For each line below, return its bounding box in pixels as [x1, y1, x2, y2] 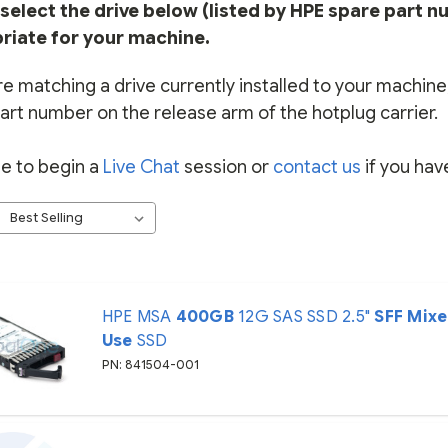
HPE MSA [101, 307, 176, 328]
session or [179, 155, 273, 178]
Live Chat [102, 155, 180, 178]
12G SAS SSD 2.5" [233, 307, 375, 328]
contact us [272, 155, 361, 178]
